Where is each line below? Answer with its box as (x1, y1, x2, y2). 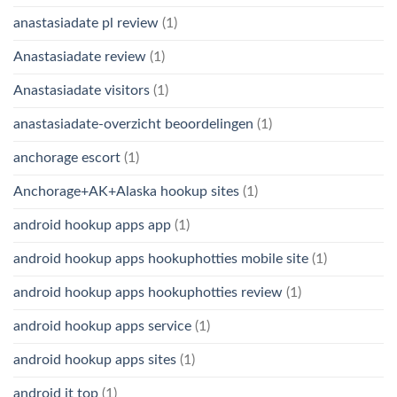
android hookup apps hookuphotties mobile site (13, 251, 308, 266)
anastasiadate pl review (13, 15, 159, 30)
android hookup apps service (13, 318, 191, 333)
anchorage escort (13, 150, 121, 165)
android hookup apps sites (13, 352, 176, 367)
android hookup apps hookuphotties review (13, 284, 283, 300)
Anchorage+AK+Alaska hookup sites (13, 183, 239, 198)
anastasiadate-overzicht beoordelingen (13, 116, 253, 131)
